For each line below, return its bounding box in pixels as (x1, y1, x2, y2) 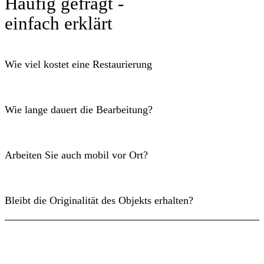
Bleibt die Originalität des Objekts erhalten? (5, 194, 193, 206)
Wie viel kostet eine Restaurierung (5, 58, 152, 71)
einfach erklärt (5, 12, 113, 34)
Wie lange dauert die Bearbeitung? (5, 103, 153, 115)
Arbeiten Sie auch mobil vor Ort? (5, 148, 148, 161)
